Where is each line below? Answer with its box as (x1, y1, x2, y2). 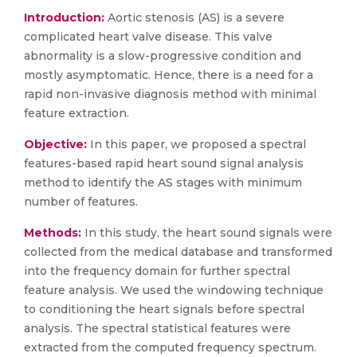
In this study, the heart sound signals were (81, 226, 332, 240)
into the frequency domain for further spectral (24, 264, 290, 278)
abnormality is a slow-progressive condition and (24, 49, 301, 63)
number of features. (24, 194, 138, 209)
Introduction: (24, 10, 104, 25)
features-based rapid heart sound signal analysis (24, 156, 304, 171)
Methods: (24, 226, 81, 240)
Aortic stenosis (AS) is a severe (104, 10, 284, 25)
